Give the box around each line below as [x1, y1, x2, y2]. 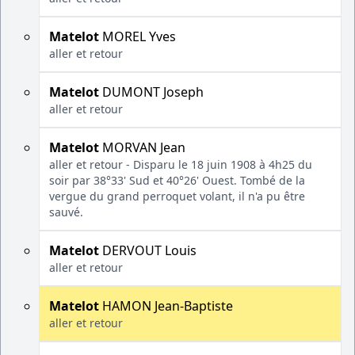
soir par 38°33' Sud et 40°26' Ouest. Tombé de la [49, 173, 305, 188]
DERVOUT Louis [99, 242, 197, 259]
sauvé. [49, 204, 83, 219]
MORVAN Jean [99, 139, 185, 156]
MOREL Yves [99, 28, 176, 45]
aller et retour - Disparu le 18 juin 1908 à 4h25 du [49, 157, 312, 172]
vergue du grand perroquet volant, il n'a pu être [49, 189, 305, 204]
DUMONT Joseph [99, 83, 204, 101]
